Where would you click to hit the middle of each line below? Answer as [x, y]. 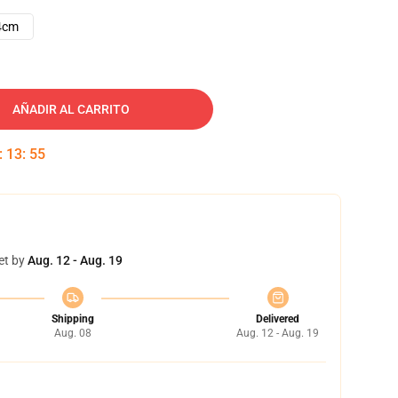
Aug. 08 [72, 333]
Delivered [278, 319]
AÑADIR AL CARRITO [71, 109]
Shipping [72, 319]
